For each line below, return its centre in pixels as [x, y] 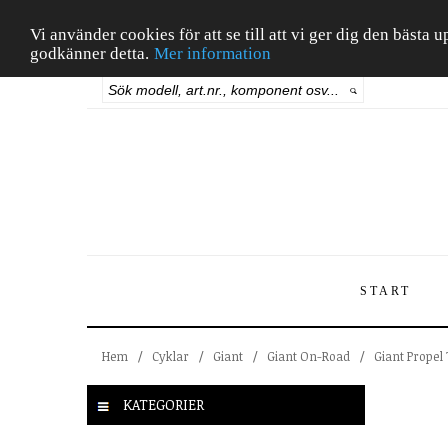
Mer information [212, 53]
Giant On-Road [308, 356]
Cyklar [170, 356]
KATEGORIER [161, 404]
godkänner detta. [89, 53]
